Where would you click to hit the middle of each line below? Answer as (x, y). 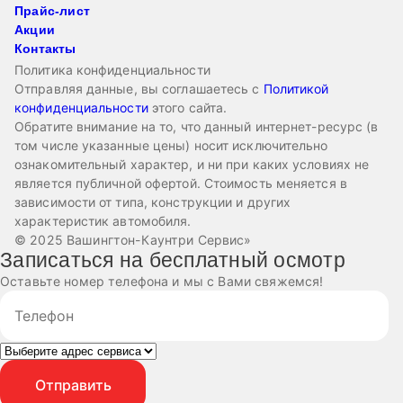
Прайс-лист (52, 11)
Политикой (296, 89)
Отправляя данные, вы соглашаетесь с (139, 89)
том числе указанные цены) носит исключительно (171, 145)
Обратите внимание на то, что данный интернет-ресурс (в (197, 126)
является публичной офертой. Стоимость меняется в (181, 183)
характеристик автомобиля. (103, 221)
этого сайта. (188, 107)
